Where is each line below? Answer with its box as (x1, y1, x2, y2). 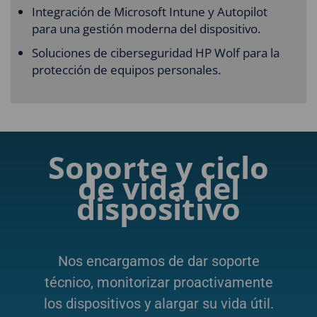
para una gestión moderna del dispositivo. (32, 21, 260, 37)
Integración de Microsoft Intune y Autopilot (32, 4, 267, 20)
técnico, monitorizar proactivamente (44, 274, 273, 291)
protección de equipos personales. (32, 62, 221, 78)
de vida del (77, 167, 240, 209)
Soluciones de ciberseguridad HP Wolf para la (32, 45, 279, 61)
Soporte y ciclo (48, 146, 269, 188)
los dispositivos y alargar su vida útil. (43, 295, 274, 312)
